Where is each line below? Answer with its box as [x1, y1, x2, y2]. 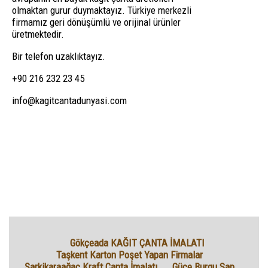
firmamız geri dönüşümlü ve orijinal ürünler [12, 16, 181, 28]
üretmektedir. [12, 28, 64, 40]
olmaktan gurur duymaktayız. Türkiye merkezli [12, 4, 191, 16]
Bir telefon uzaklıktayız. [12, 50, 105, 62]
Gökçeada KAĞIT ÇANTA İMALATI [69, 237, 205, 249]
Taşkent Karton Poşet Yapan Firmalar [56, 249, 203, 261]
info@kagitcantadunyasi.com [12, 95, 127, 106]
